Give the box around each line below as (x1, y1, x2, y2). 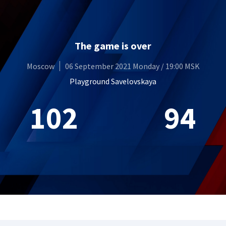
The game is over (75, 39, 151, 52)
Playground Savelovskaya (70, 76, 156, 86)
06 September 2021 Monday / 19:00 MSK (65, 61, 200, 71)
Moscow (26, 61, 54, 71)
